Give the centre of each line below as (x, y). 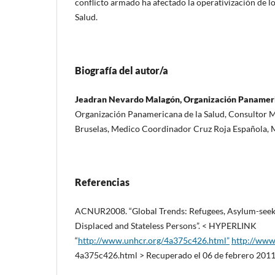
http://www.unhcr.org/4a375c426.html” (154, 240)
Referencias (102, 182)
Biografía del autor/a (122, 70)
